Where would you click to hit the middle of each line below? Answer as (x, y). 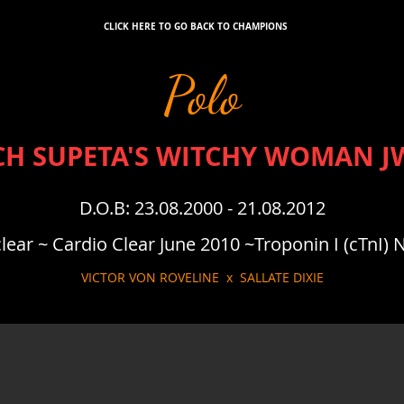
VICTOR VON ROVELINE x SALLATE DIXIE (202, 277)
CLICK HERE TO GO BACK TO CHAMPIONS (195, 26)
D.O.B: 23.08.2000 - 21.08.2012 (202, 208)
